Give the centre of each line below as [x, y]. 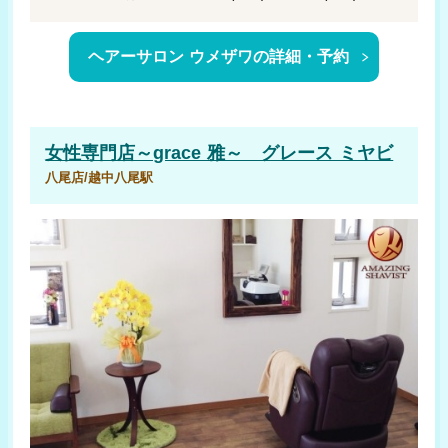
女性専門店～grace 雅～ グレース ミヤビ [219, 153]
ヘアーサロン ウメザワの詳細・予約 [219, 57]
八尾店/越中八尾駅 [99, 178]
